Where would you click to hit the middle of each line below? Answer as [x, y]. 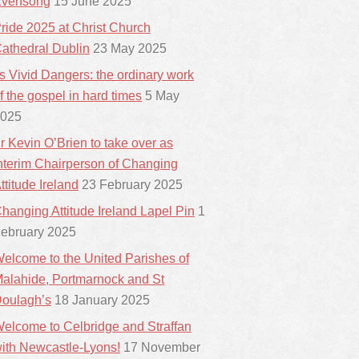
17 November [162, 347]
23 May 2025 [130, 48]
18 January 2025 [102, 300]
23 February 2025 [132, 185]
